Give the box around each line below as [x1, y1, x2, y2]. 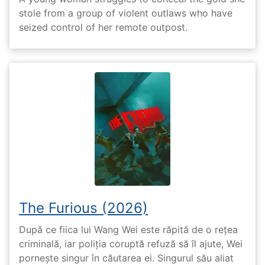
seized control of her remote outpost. [19, 21, 188, 33]
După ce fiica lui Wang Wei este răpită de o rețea [19, 223, 238, 235]
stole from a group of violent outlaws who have [19, 7, 232, 19]
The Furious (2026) [19, 199, 148, 216]
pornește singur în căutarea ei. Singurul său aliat [19, 251, 234, 264]
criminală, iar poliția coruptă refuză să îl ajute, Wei [19, 237, 243, 250]
